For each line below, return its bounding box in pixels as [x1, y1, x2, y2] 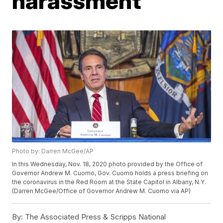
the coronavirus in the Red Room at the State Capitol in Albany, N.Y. [12, 178, 207, 186]
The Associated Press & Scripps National [23, 212, 166, 222]
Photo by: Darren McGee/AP [12, 147, 94, 155]
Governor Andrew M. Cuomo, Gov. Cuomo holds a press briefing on [12, 169, 209, 177]
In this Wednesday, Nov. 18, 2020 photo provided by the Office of [12, 160, 203, 168]
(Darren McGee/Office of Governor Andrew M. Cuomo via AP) [12, 187, 191, 195]
